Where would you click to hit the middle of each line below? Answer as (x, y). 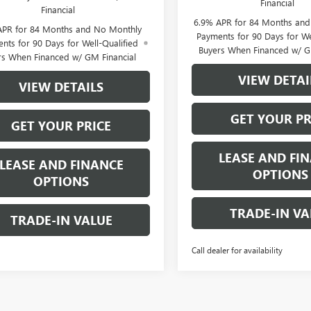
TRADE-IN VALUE (61, 220)
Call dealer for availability (237, 250)
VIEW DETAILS (61, 86)
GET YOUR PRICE (61, 125)
